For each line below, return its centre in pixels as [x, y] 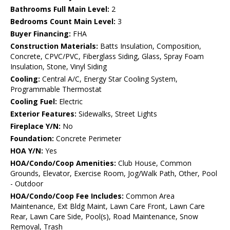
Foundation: [32, 139]
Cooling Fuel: [34, 102]
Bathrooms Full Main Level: [60, 9]
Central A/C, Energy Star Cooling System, [109, 79]
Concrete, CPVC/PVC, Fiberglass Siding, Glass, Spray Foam [107, 56]
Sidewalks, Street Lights [117, 114]
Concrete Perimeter [88, 139]
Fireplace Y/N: [35, 126]
